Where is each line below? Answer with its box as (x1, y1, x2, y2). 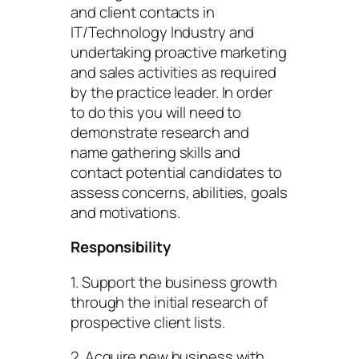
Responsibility (71, 236, 171, 258)
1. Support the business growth (71, 271, 277, 292)
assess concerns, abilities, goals (71, 181, 288, 203)
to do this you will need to (71, 101, 242, 123)
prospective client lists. (71, 311, 225, 333)
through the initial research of (71, 291, 268, 313)
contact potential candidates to (71, 161, 282, 183)
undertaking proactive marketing (71, 41, 287, 63)
